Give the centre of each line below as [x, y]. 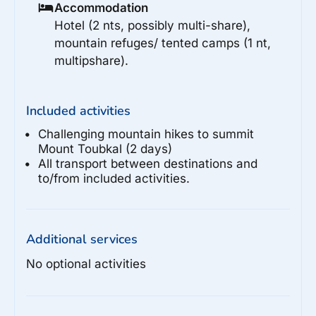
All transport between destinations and [148, 163]
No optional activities [86, 263]
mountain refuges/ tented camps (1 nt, [163, 43]
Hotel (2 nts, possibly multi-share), [152, 25]
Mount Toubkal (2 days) [105, 148]
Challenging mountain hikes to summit [146, 134]
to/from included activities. [114, 178]
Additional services [82, 239]
